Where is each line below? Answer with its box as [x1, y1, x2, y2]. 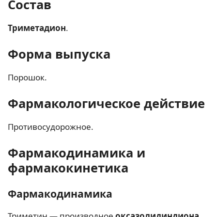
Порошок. [8, 72, 47, 83]
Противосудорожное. [8, 121, 93, 132]
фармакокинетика [8, 159, 128, 176]
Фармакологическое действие [8, 95, 205, 111]
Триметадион [8, 22, 66, 33]
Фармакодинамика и [8, 144, 145, 161]
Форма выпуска [8, 46, 110, 62]
